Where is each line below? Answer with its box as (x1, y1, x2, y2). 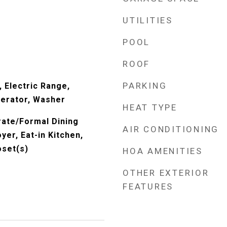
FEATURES (123, 181, 173, 192)
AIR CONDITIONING (123, 124, 219, 134)
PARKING (123, 81, 167, 91)
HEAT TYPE (123, 102, 177, 112)
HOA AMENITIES (123, 146, 203, 156)
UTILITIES (123, 15, 173, 25)
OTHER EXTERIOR (123, 168, 209, 178)
